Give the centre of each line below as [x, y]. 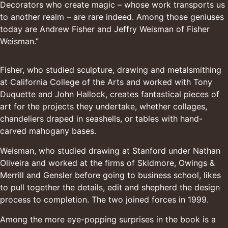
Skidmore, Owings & [176, 163]
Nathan [207, 151]
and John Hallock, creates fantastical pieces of [127, 94]
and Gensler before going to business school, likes [122, 175]
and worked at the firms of [83, 163]
